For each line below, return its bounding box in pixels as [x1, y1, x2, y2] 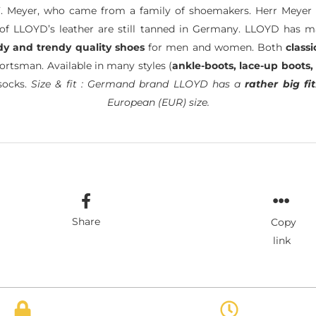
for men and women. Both [144, 40, 286, 54]
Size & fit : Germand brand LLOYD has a [31, 77, 245, 90]
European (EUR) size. [107, 95, 209, 109]
